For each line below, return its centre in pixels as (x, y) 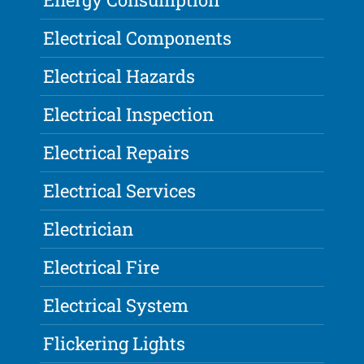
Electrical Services (120, 191)
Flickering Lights (115, 344)
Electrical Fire (102, 267)
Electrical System (116, 305)
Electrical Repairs (117, 153)
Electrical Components (138, 38)
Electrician (89, 229)
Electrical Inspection (129, 115)
